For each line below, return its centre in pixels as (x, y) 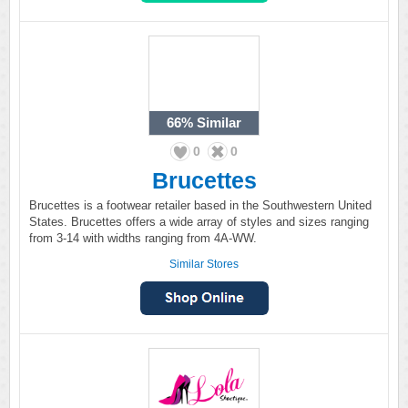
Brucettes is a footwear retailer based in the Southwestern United (200, 205)
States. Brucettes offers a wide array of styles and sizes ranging (199, 222)
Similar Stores (204, 264)
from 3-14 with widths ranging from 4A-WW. (143, 238)
